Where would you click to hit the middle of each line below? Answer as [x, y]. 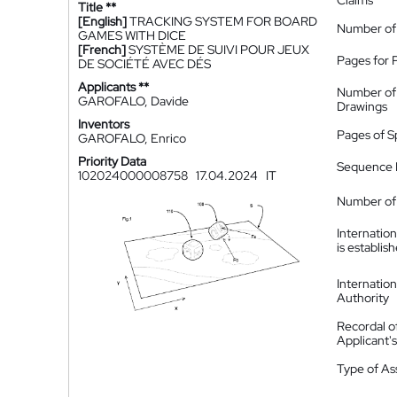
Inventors [104, 124]
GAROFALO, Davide [133, 101]
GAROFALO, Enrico [132, 138]
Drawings [362, 106]
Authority [363, 298]
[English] [102, 21]
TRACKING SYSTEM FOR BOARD [223, 21]
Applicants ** [113, 87]
